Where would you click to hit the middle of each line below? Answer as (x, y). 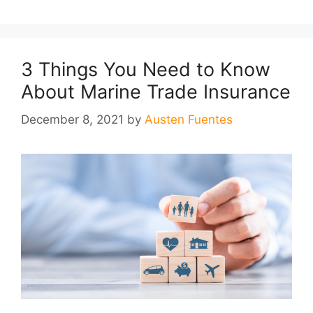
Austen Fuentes (189, 120)
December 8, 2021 (72, 120)
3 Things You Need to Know (146, 69)
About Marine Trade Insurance (156, 92)
